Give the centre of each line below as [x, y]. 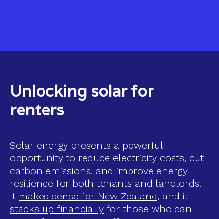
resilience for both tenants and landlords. [106, 183]
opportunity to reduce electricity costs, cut [107, 158]
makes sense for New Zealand [88, 196]
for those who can [148, 208]
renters [37, 109]
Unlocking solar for [82, 91]
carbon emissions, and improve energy [99, 170]
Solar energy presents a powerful [86, 145]
